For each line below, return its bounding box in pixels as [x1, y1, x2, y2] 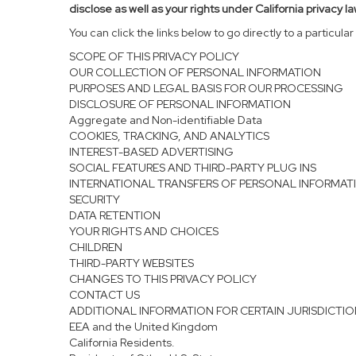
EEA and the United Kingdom [69, 319, 218, 334]
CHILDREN [69, 240, 122, 254]
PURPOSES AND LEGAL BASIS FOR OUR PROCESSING [69, 81, 343, 95]
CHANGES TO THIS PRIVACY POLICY [69, 272, 257, 286]
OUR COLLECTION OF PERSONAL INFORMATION [69, 65, 321, 79]
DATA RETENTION [69, 208, 161, 222]
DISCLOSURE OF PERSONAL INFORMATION [69, 97, 291, 111]
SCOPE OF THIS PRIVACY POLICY [69, 49, 239, 64]
